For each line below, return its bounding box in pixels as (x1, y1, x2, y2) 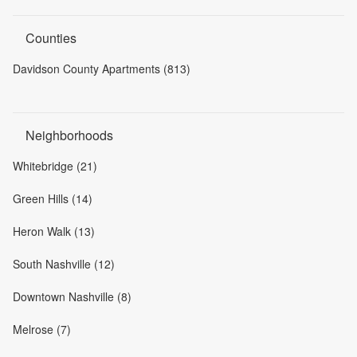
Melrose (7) (13, 320, 71, 337)
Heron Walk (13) (13, 222, 95, 239)
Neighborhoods (25, 125, 113, 144)
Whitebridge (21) (13, 157, 97, 174)
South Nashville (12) (13, 255, 115, 272)
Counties (25, 28, 76, 47)
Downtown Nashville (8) (13, 288, 131, 304)
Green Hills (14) (13, 190, 92, 206)
